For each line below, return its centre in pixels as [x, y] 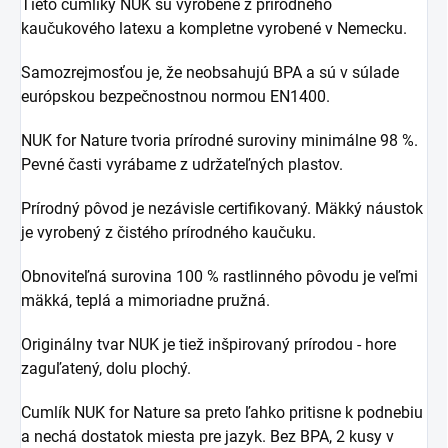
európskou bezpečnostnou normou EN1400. [175, 96]
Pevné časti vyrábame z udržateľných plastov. [182, 164]
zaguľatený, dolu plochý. [106, 368]
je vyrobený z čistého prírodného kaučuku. [168, 232]
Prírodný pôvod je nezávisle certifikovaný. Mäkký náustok [222, 208]
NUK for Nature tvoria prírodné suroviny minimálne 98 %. [219, 140]
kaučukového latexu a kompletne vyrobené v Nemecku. [214, 28]
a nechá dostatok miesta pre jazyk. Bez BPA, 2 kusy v [207, 436]
